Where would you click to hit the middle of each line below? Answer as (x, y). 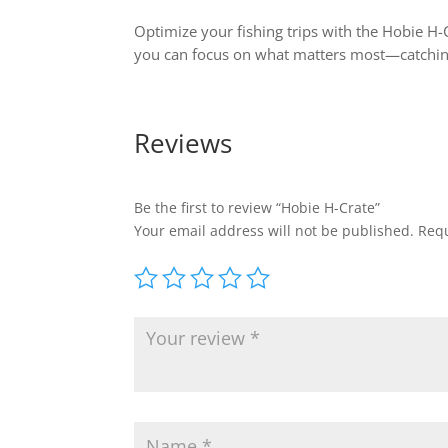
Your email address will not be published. (274, 231)
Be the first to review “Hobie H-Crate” (257, 208)
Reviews (183, 143)
